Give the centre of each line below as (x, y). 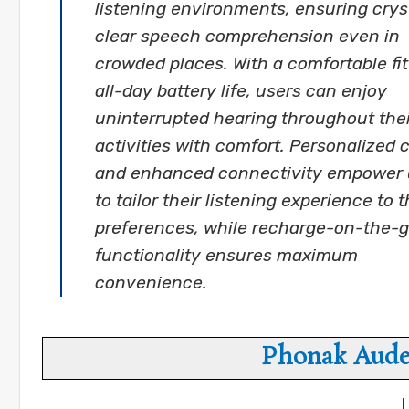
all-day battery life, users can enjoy (241, 91)
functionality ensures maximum (226, 256)
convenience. (151, 283)
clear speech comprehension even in (247, 37)
